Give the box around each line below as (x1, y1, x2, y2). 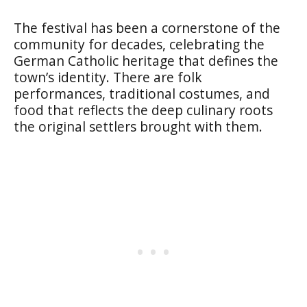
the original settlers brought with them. (14, 116, 262, 136)
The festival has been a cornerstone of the (14, 18, 280, 37)
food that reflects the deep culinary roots (14, 100, 273, 119)
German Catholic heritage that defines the (14, 51, 278, 70)
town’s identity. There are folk (14, 67, 202, 86)
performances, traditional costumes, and (14, 84, 270, 103)
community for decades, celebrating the (14, 34, 265, 53)
